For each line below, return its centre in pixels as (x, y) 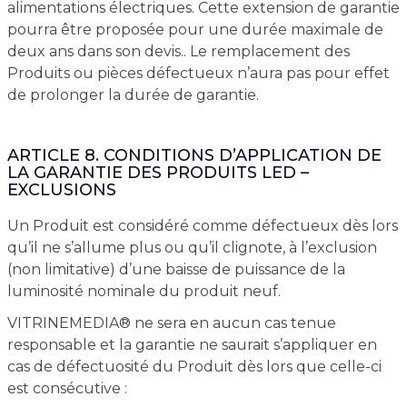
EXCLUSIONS (61, 190)
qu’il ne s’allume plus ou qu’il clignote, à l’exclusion (192, 248)
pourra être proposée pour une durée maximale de (195, 30)
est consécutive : (67, 388)
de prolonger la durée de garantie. (133, 95)
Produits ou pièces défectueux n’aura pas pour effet (198, 73)
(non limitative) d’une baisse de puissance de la (176, 269)
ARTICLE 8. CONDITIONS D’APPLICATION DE (194, 155)
